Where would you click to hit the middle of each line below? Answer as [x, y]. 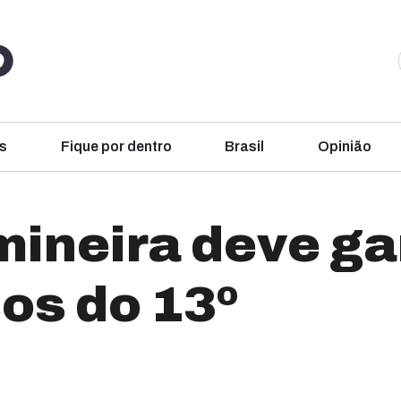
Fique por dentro [116, 146]
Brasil [245, 146]
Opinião [344, 146]
